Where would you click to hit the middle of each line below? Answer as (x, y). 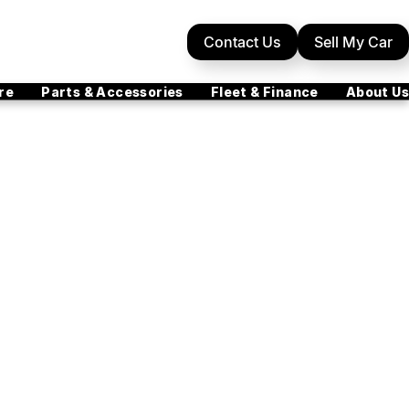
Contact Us (242, 42)
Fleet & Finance (264, 92)
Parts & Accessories (112, 92)
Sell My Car (353, 42)
